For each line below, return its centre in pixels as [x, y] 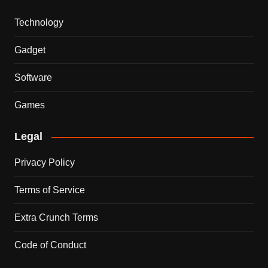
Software [33, 78]
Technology [39, 23]
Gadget [30, 50]
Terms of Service [49, 190]
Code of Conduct [50, 245]
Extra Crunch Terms [56, 218]
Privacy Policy [44, 163]
